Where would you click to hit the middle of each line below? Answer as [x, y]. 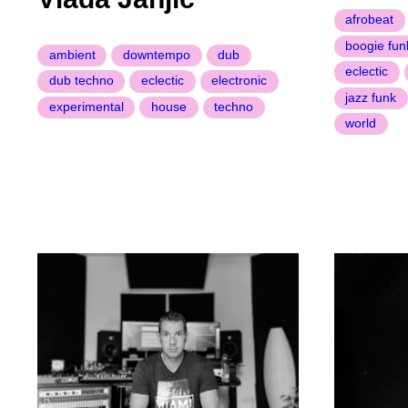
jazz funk [371, 97]
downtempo [156, 54]
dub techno [81, 81]
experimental [86, 106]
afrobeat [370, 20]
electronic [240, 81]
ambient [72, 54]
